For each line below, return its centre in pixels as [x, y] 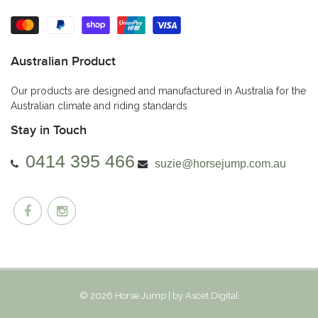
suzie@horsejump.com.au [220, 163]
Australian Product [63, 61]
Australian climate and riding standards [99, 105]
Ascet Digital [212, 295]
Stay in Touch [49, 130]
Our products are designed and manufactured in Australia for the [158, 91]
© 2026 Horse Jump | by [132, 295]
